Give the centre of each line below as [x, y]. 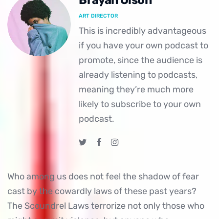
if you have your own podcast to [144, 45]
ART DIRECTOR [99, 16]
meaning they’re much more [136, 89]
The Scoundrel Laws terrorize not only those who [106, 206]
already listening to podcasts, [138, 75]
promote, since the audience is [141, 60]
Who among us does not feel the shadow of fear [103, 176]
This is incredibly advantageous [143, 31]
